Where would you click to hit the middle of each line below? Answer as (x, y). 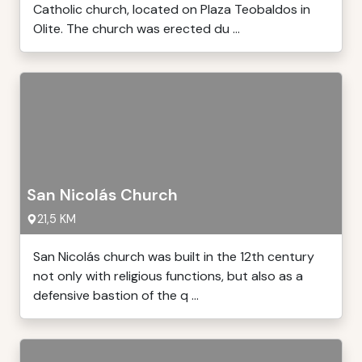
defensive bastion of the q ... (116, 295)
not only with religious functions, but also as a (168, 276)
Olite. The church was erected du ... (137, 29)
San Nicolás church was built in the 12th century (174, 257)
